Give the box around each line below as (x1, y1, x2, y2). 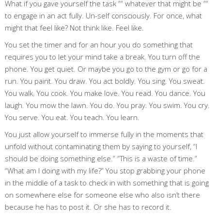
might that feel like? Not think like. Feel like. (5, 22, 144, 32)
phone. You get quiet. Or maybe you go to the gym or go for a (5, 63, 207, 74)
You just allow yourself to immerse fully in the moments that (5, 129, 203, 139)
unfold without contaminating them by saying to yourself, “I (5, 141, 197, 151)
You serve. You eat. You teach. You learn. (5, 112, 139, 122)
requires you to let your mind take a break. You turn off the (5, 51, 200, 62)
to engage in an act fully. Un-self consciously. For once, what (5, 10, 202, 20)
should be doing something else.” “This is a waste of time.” (5, 153, 197, 163)
